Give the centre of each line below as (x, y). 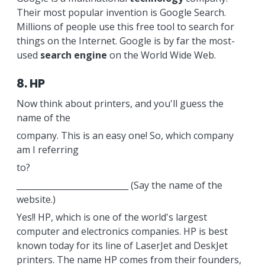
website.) (36, 199)
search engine (73, 55)
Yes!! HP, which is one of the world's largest (112, 217)
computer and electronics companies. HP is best (122, 231)
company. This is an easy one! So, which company (125, 135)
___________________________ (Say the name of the (119, 185)
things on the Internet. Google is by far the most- (125, 41)
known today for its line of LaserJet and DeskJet (122, 245)
